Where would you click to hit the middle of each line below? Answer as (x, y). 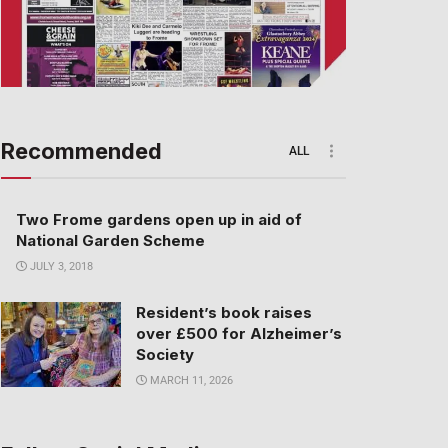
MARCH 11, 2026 (190, 380)
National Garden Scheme (110, 240)
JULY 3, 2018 (60, 266)
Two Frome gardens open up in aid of (159, 219)
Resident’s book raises (224, 312)
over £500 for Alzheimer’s (239, 333)
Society (165, 354)
